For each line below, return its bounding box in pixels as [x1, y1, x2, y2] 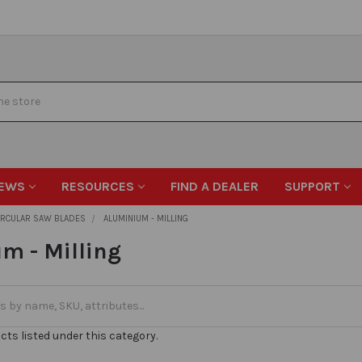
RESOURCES [61, 178, 135, 194]
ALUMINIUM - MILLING [103, 213, 189, 224]
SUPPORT [284, 178, 341, 194]
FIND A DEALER [170, 178, 259, 194]
